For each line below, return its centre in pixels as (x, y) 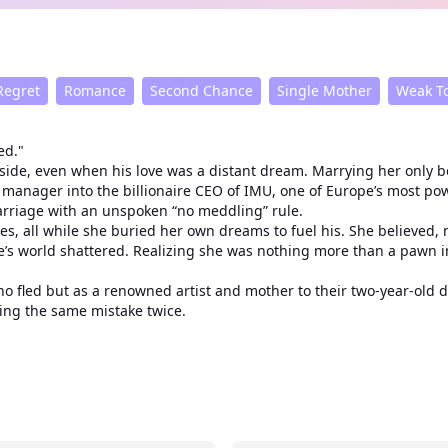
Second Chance (201, 91)
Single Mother (324, 91)
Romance (95, 91)
